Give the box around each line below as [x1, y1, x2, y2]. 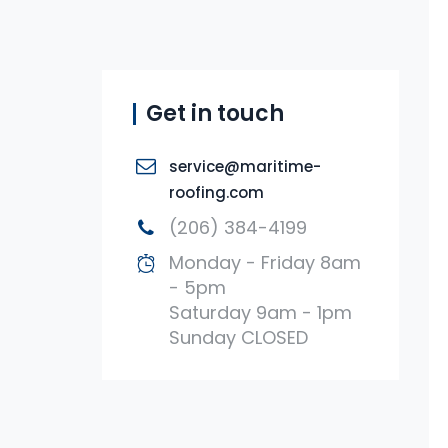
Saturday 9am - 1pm [169, 300, 352, 325]
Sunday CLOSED [169, 325, 308, 350]
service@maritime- [169, 156, 321, 177]
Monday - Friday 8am [169, 250, 361, 275]
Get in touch [146, 98, 284, 129]
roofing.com [169, 182, 264, 203]
